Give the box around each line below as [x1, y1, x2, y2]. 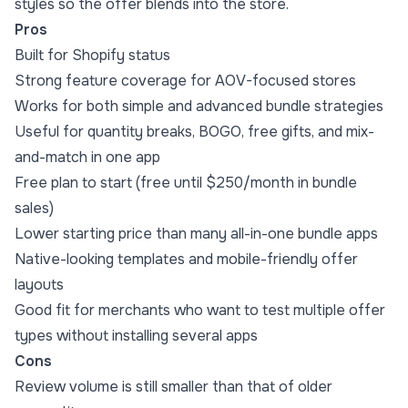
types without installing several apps [15, 326, 258, 346]
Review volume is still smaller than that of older [15, 377, 332, 397]
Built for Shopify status [15, 46, 170, 66]
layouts [15, 275, 64, 295]
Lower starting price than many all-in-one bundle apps [15, 224, 378, 244]
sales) [15, 199, 54, 219]
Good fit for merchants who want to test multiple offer [15, 301, 385, 321]
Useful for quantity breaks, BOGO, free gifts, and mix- [15, 122, 374, 142]
